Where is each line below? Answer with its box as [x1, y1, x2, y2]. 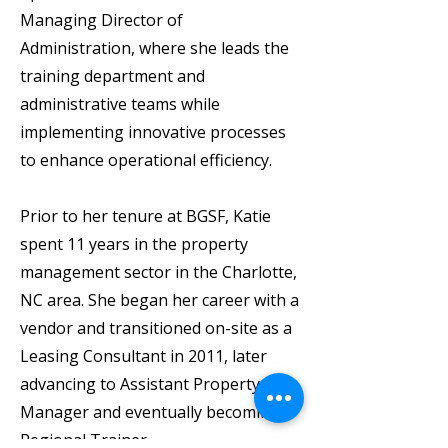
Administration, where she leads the [20, 37, 289, 59]
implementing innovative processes [20, 121, 286, 143]
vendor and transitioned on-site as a [20, 317, 292, 339]
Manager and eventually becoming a [20, 401, 293, 423]
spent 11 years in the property [20, 233, 248, 255]
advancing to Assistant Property [20, 373, 260, 395]
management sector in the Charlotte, [20, 261, 297, 283]
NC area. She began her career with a [20, 289, 299, 311]
